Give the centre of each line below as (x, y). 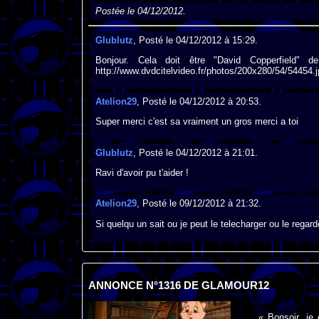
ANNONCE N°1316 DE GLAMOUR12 (178, 285)
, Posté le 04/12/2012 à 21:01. (195, 152)
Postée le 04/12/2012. (140, 11)
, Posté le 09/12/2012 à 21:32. (199, 204)
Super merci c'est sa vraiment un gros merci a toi (197, 122)
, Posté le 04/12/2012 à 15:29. (195, 40)
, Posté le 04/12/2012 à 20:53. (199, 102)
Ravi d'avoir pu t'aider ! (142, 173)
